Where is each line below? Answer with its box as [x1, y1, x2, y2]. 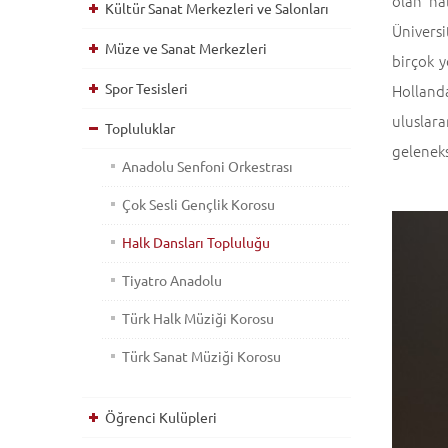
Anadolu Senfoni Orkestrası [121, 157, 293, 175]
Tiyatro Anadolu [121, 271, 222, 289]
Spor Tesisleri [105, 79, 189, 97]
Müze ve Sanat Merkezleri [105, 39, 268, 57]
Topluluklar [105, 119, 176, 137]
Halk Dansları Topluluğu [121, 233, 270, 251]
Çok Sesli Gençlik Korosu [121, 195, 275, 213]
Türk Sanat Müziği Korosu [121, 347, 281, 365]
